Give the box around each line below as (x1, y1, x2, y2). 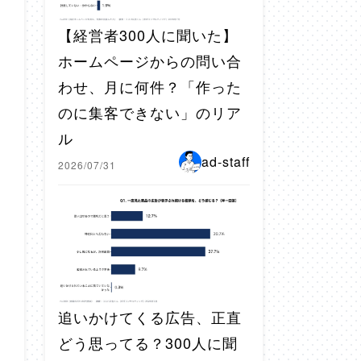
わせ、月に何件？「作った (58, 76, 242, 98)
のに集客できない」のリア (58, 102, 242, 123)
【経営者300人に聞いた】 (58, 24, 238, 46)
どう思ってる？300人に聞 (58, 332, 238, 354)
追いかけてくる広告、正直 (58, 306, 242, 328)
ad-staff (201, 152, 250, 172)
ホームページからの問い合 (58, 50, 242, 72)
